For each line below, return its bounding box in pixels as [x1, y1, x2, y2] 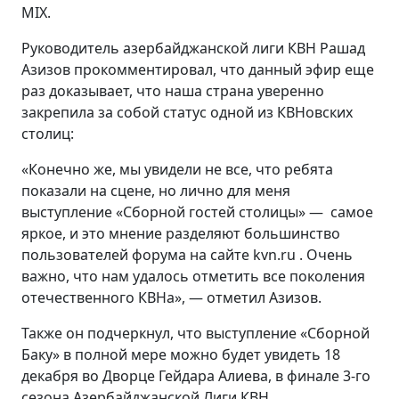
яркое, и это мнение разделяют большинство [21, 223, 340, 243]
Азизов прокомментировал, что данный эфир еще [21, 59, 374, 79]
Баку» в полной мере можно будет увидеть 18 [21, 344, 340, 364]
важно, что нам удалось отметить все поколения [21, 265, 365, 286]
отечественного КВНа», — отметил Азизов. [21, 287, 322, 307]
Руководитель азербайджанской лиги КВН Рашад [21, 37, 365, 58]
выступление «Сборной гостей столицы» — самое [21, 201, 373, 222]
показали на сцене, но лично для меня [21, 180, 290, 200]
